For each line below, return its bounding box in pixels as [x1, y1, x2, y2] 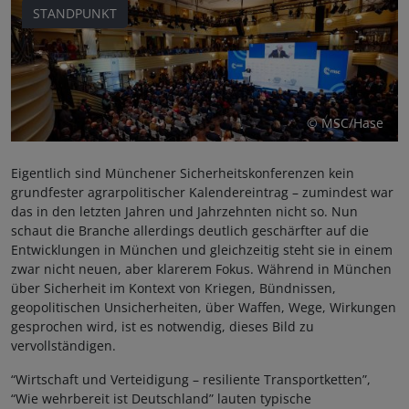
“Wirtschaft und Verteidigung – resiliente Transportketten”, [11, 371, 371, 389]
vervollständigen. [11, 337, 116, 355]
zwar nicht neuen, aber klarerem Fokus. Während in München [11, 260, 392, 278]
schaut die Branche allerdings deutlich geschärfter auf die [11, 222, 369, 240]
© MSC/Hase [307, 114, 383, 132]
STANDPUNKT [33, 5, 117, 23]
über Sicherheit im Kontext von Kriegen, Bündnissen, [11, 279, 336, 298]
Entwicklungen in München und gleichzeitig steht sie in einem [11, 241, 393, 259]
